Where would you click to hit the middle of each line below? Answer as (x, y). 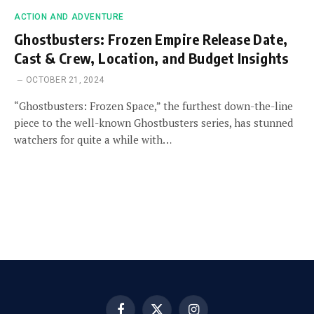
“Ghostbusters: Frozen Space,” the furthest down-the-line (153, 105)
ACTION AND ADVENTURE (69, 16)
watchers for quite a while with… (93, 139)
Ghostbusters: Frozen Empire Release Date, (151, 39)
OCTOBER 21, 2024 (65, 80)
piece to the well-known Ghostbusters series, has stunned (153, 122)
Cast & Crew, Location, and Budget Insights (151, 57)
